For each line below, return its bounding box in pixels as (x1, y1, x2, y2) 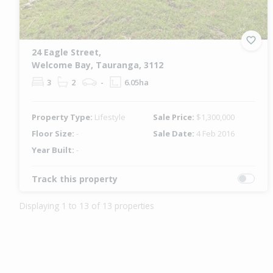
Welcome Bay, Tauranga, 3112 (32, 58, 163, 71)
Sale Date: (153, 127, 197, 139)
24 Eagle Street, (32, 46, 101, 58)
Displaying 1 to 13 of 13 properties (19, 199, 154, 211)
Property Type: (32, 111, 94, 122)
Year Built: (32, 144, 76, 155)
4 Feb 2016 (196, 127, 235, 139)
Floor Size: (32, 127, 76, 139)
